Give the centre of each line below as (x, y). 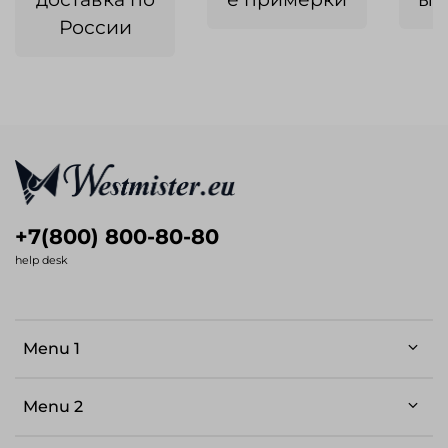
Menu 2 (53, 406)
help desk (41, 259)
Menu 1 (51, 348)
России (95, 26)
